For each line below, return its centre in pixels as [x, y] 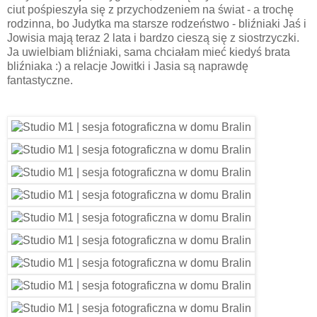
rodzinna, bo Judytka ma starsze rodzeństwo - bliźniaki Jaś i [157, 24]
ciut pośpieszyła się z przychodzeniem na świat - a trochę [152, 10]
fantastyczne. [40, 81]
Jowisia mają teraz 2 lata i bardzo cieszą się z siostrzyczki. [153, 38]
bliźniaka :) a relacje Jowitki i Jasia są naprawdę [128, 67]
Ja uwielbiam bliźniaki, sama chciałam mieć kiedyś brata [149, 52]
